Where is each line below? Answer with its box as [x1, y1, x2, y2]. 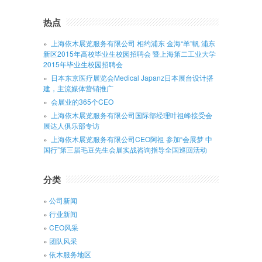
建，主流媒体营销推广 [43, 83, 113, 94]
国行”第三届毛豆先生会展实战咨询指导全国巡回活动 [43, 144, 207, 155]
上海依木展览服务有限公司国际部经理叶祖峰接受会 [51, 110, 212, 120]
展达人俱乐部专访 [43, 120, 99, 131]
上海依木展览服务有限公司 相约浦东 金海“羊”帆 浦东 [51, 38, 215, 49]
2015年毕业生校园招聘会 [43, 59, 123, 70]
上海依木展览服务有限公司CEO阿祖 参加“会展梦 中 [51, 134, 212, 144]
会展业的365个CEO [51, 96, 113, 107]
